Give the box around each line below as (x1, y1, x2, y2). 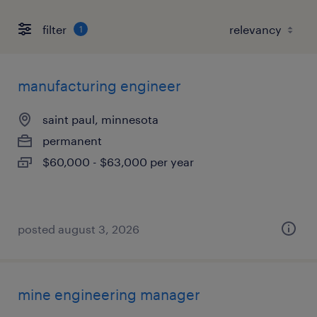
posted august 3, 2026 (18, 222, 139, 236)
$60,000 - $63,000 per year (42, 155, 194, 168)
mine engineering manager (18, 286, 200, 303)
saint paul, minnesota (42, 113, 158, 126)
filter (42, 22, 67, 36)
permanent (42, 134, 102, 147)
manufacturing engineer (18, 77, 181, 94)
